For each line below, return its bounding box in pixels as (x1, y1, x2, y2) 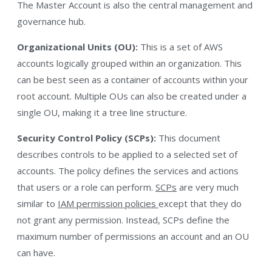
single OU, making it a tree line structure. (17, 106, 189, 119)
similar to (17, 197, 58, 210)
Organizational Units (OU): (17, 41, 140, 53)
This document (158, 132, 220, 144)
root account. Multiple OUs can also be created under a (17, 90, 246, 103)
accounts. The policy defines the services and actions (17, 165, 239, 177)
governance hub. (17, 15, 86, 28)
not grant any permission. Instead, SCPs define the (17, 214, 229, 226)
